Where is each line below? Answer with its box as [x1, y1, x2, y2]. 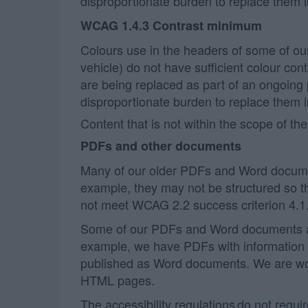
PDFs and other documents [80, 137, 241, 155]
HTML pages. [80, 271, 155, 289]
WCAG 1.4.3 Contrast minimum [80, 16, 262, 34]
